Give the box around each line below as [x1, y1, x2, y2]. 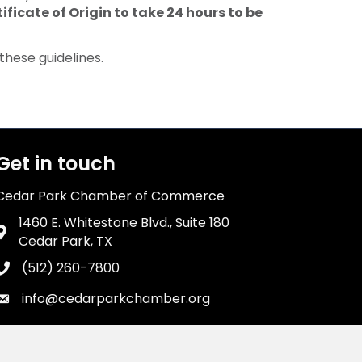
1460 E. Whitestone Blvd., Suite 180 [19, 213, 230, 233]
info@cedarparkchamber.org [22, 289, 211, 309]
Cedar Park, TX [19, 232, 113, 251]
